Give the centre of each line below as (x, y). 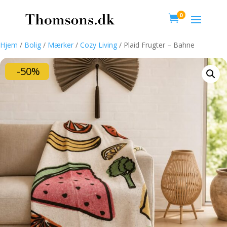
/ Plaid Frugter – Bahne (156, 45)
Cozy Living (99, 45)
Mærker (61, 45)
